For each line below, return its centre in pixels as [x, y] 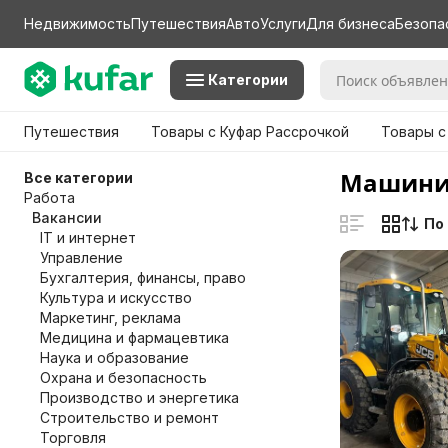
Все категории [78, 177]
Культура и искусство [116, 297]
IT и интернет [88, 237]
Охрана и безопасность [123, 377]
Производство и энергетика [139, 397]
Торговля [73, 437]
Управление [81, 257]
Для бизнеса [350, 23]
